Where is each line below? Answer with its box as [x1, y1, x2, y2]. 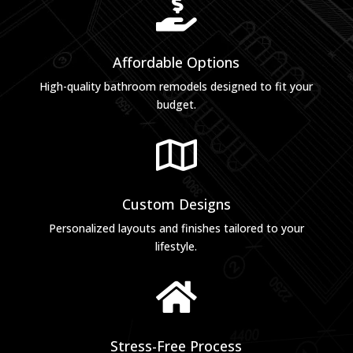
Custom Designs [121, 195, 231, 214]
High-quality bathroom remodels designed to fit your [39, 79, 314, 95]
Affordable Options [113, 53, 240, 72]
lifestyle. [155, 239, 198, 255]
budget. [156, 97, 196, 113]
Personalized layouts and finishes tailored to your [48, 221, 304, 236]
